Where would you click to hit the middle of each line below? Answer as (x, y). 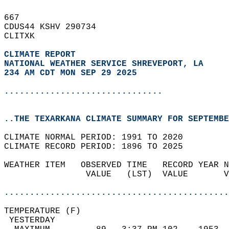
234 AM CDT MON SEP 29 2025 (71, 73)
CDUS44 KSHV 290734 (55, 27)
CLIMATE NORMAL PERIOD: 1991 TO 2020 (99, 138)
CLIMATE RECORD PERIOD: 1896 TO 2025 (99, 147)
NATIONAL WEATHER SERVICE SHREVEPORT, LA (104, 64)
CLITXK (25, 36)
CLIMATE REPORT (42, 55)
